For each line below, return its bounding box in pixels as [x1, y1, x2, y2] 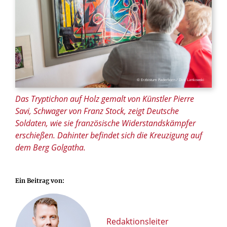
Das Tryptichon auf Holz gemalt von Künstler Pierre [15, 93, 194, 104]
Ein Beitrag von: [15, 176, 64, 184]
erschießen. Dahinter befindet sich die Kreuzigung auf [15, 129, 202, 141]
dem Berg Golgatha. [15, 141, 86, 153]
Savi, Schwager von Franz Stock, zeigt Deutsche [15, 105, 179, 117]
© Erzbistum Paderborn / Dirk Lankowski [137, 77, 204, 82]
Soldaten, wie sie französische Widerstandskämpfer [15, 117, 196, 129]
